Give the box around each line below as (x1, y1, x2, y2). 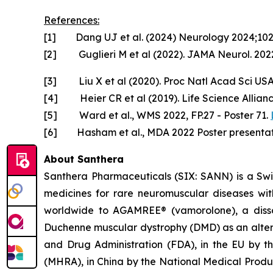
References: (44, 14, 99, 27)
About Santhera (44, 153, 124, 166)
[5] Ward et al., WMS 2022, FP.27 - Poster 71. (44, 109, 271, 122)
